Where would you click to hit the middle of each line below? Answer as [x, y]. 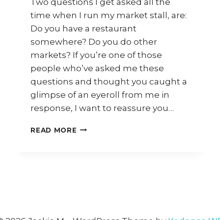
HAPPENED [98, 138]
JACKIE [90, 159]
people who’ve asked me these [97, 68]
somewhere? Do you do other [94, 41]
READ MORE [54, 130]
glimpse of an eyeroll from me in [100, 95]
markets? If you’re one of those [96, 55]
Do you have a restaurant [84, 28]
